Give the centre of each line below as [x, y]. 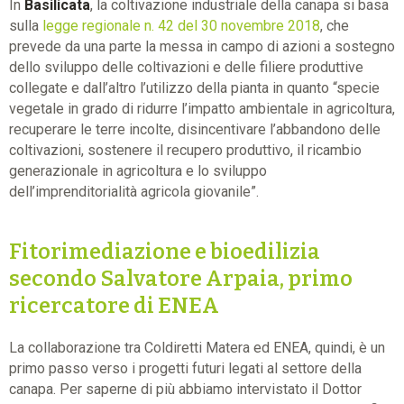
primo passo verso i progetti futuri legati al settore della [185, 369]
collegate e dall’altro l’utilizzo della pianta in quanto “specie [194, 88]
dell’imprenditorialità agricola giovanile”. [134, 192]
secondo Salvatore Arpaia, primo [181, 279]
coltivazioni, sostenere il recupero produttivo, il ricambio [185, 151]
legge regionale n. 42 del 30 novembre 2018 [181, 26]
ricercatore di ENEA [114, 306]
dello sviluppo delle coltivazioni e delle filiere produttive [186, 68]
